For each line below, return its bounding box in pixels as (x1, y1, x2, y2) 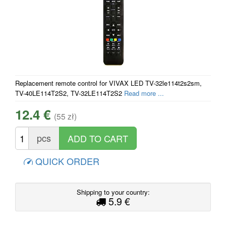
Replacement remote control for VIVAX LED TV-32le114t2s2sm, (15, 78, 202, 88)
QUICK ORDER (33, 154, 99, 167)
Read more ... (124, 88, 164, 98)
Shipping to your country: (76, 187, 150, 197)
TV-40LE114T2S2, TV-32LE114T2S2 (15, 88, 124, 98)
